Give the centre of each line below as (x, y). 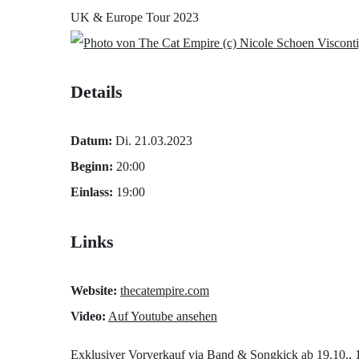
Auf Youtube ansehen (163, 316)
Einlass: (92, 192)
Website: (94, 290)
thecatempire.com (165, 290)
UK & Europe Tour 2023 (135, 17)
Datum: (91, 141)
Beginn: (92, 167)
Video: (88, 316)
